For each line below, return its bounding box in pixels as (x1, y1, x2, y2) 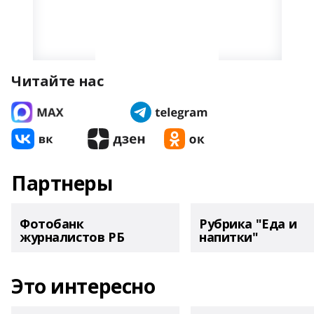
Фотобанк (20, 215, 84, 232)
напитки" (199, 228, 259, 245)
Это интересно (11, 273, 156, 299)
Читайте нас (11, 71, 104, 90)
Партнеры (11, 170, 113, 196)
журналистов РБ (20, 228, 125, 245)
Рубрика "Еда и (199, 215, 297, 232)
